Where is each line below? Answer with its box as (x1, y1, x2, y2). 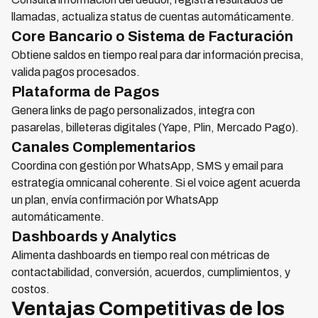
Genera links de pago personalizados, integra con (11, 104, 255, 116)
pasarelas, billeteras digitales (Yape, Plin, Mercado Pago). (11, 121, 299, 133)
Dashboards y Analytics (11, 229, 177, 244)
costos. (11, 283, 50, 295)
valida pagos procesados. (11, 66, 140, 78)
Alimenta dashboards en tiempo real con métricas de (11, 249, 270, 261)
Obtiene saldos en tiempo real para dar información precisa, (11, 49, 304, 61)
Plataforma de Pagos (11, 84, 160, 99)
